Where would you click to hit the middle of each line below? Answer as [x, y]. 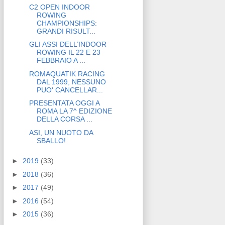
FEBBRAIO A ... [61, 61]
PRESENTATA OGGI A [64, 103]
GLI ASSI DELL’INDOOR [68, 44]
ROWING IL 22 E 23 [68, 52]
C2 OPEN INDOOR [59, 7]
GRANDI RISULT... [66, 31]
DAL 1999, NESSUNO [71, 82]
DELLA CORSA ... [64, 119]
